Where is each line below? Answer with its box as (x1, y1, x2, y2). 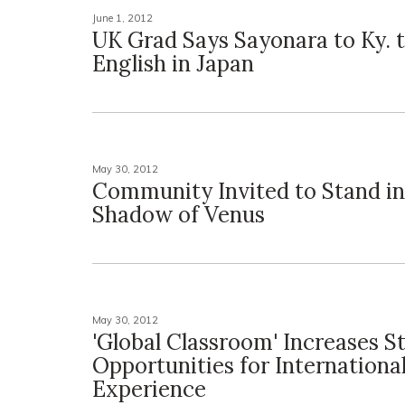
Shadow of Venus (92, 201, 265, 229)
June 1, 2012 (92, 12, 153, 24)
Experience (92, 375, 206, 403)
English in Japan (92, 50, 254, 78)
